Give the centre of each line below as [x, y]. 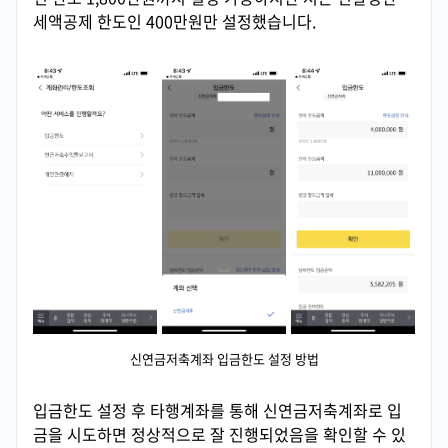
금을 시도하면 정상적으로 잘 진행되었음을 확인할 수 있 [219, 433]
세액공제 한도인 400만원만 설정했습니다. [174, 20]
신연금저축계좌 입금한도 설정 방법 [224, 358]
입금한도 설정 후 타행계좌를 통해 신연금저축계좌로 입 [217, 409]
